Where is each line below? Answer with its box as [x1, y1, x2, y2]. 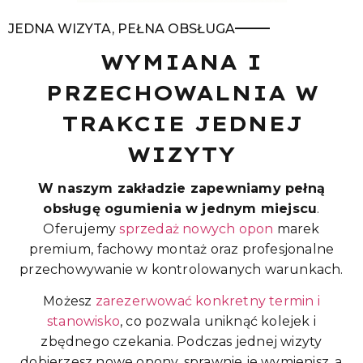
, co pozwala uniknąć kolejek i [120, 314, 316, 330]
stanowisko [47, 314, 120, 330]
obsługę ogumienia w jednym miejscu [43, 201, 318, 217]
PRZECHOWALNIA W [45, 80, 318, 106]
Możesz [43, 293, 96, 310]
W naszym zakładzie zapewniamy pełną [37, 181, 325, 197]
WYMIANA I [100, 49, 263, 75]
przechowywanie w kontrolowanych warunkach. [19, 262, 344, 278]
